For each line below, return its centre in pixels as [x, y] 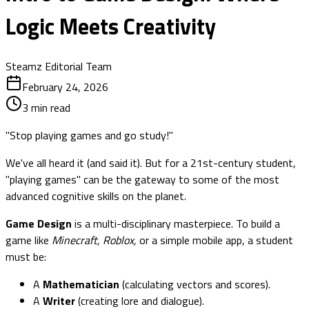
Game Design [39, 223]
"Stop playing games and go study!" [89, 135]
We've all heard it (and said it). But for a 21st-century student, [151, 162]
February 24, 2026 [65, 87]
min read [49, 107]
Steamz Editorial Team [59, 66]
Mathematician [81, 284]
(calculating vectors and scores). [195, 284]
